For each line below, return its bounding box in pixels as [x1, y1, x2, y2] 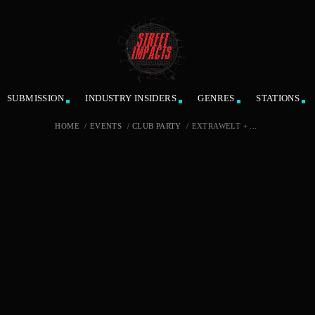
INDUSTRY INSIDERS [85, 93, 177, 103]
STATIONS [256, 93, 300, 103]
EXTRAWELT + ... [191, 122, 257, 130]
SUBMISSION [7, 93, 64, 103]
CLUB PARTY [131, 122, 181, 130]
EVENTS [89, 122, 122, 130]
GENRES [198, 93, 235, 103]
